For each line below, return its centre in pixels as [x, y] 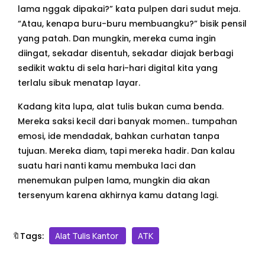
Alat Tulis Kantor [88, 235]
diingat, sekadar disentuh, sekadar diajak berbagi [125, 53]
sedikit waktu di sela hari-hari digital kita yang [118, 68]
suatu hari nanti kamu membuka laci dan [107, 165]
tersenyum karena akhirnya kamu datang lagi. [118, 195]
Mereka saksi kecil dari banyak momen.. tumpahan [127, 121]
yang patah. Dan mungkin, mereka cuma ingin [117, 38]
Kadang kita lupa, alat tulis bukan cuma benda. [121, 106]
